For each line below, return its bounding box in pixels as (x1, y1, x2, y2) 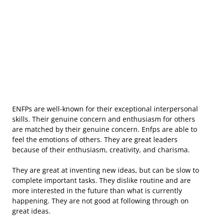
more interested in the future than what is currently (12, 186, 182, 195)
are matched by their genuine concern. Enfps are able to (12, 125, 197, 134)
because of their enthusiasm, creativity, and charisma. (12, 145, 190, 154)
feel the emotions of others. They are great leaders (12, 135, 178, 144)
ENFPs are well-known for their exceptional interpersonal (12, 104, 198, 113)
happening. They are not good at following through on (12, 196, 189, 205)
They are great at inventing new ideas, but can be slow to (12, 165, 199, 175)
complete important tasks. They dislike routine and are (12, 176, 191, 185)
